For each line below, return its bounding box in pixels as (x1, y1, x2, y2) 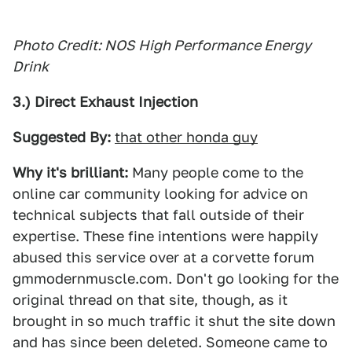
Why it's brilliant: (13, 164, 128, 181)
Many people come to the (128, 164, 303, 181)
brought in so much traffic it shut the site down (13, 313, 335, 329)
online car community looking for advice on (13, 185, 308, 202)
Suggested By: (13, 129, 111, 145)
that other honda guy (115, 129, 258, 145)
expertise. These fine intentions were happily (13, 228, 318, 244)
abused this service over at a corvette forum (13, 249, 314, 266)
